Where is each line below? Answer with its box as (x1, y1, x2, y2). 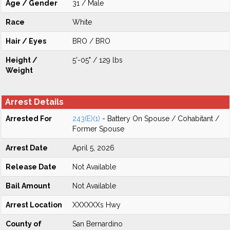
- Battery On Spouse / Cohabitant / (100, 114, 219, 123)
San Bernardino (72, 220, 123, 228)
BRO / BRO (72, 37, 110, 45)
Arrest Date (6, 144, 48, 152)
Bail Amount (6, 182, 50, 190)
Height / (6, 56, 37, 64)
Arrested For (6, 114, 52, 123)
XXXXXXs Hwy (72, 201, 121, 209)
